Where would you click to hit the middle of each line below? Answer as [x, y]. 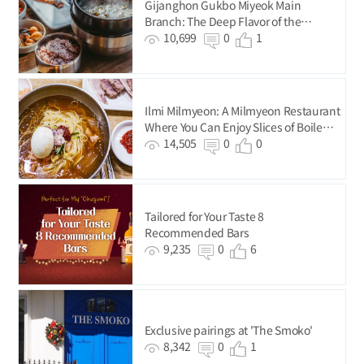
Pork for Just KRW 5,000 [205, 143]
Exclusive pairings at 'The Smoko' [229, 329]
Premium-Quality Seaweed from [227, 37]
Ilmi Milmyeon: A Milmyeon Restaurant [243, 110]
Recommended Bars [197, 232]
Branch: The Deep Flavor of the [223, 21]
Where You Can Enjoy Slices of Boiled [237, 126]
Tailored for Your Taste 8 [204, 216]
